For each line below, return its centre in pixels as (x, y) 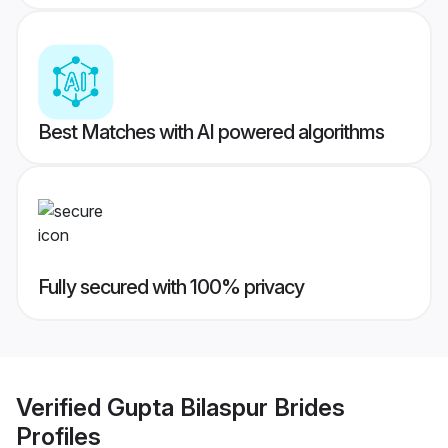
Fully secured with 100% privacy (171, 287)
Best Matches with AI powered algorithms (211, 132)
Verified (61, 407)
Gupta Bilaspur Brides (226, 407)
